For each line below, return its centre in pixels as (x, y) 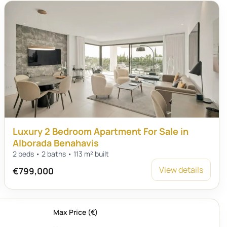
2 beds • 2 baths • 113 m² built (61, 154)
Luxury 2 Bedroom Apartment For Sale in (101, 131)
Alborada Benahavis (56, 143)
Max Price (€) (75, 212)
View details (181, 170)
